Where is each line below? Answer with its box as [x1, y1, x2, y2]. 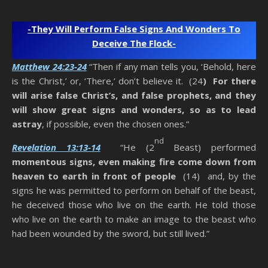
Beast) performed [163, 141, 257, 154]
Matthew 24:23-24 [12, 60, 87, 73]
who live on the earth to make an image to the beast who [12, 213, 256, 226]
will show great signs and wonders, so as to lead [12, 103, 256, 116]
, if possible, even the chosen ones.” [42, 118, 189, 130]
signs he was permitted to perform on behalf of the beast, [12, 184, 256, 197]
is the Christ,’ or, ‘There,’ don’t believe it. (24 [12, 75, 203, 87]
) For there [203, 75, 256, 87]
